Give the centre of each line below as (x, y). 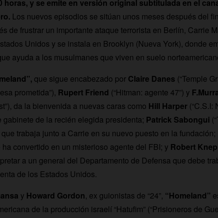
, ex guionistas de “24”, (125, 195)
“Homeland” (188, 195)
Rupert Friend (83, 92)
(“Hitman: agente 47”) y (150, 92)
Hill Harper (168, 106)
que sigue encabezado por (80, 78)
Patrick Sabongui (178, 119)
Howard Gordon (54, 195)
